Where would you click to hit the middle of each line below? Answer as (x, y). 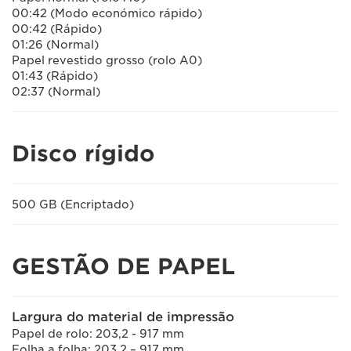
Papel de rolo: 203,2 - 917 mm (98, 334)
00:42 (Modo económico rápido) (107, 13)
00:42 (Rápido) (57, 29)
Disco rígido (83, 154)
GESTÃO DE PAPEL (123, 266)
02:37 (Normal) (56, 92)
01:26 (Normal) (55, 45)
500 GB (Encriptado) (73, 204)
